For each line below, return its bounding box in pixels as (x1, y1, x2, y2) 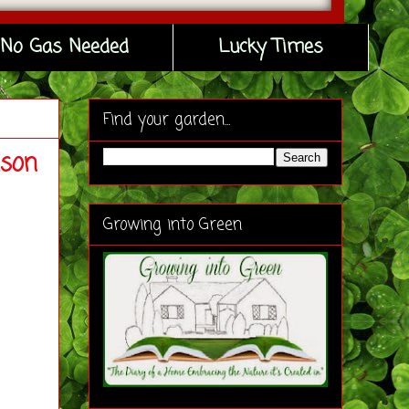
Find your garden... (103, 109, 230, 132)
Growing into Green (103, 213, 242, 236)
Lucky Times (218, 33, 324, 61)
